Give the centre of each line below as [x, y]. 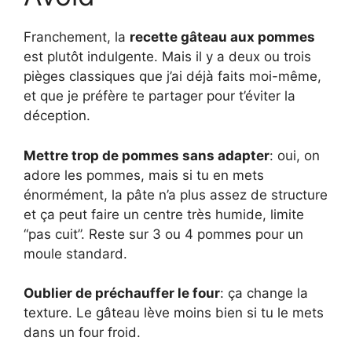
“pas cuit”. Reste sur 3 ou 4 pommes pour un [163, 234]
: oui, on [295, 155]
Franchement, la [77, 37]
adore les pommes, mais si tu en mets [144, 175]
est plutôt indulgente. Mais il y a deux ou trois [167, 57]
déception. [57, 116]
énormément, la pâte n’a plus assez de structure [176, 194]
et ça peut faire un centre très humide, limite [164, 214]
